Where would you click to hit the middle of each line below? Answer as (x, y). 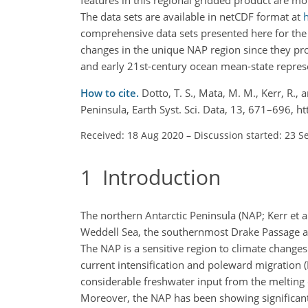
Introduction (156, 177)
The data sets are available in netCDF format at (192, 16)
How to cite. (111, 92)
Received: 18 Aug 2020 (132, 135)
